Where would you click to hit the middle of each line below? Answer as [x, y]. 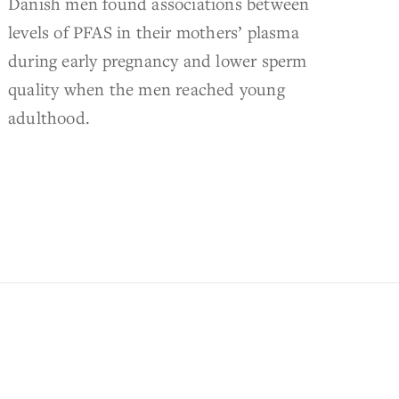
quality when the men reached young [147, 88]
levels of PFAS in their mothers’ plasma [154, 31]
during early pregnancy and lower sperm [158, 60]
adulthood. [49, 117]
